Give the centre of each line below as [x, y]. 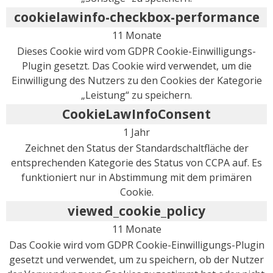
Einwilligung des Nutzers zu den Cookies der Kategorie [136, 80]
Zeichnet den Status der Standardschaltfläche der [136, 148]
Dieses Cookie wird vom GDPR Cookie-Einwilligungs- [136, 51]
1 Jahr [136, 132]
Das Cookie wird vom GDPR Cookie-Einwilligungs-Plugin [136, 245]
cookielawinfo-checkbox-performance [136, 17]
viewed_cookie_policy [136, 211]
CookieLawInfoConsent [136, 114]
